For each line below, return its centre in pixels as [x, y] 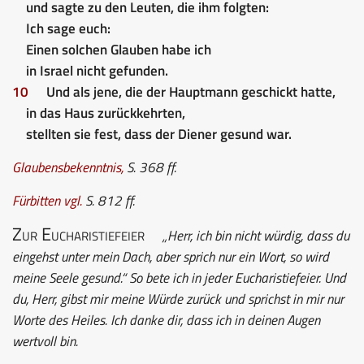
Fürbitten [36, 200]
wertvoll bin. [45, 341]
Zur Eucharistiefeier [78, 233]
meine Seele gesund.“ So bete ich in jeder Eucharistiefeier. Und [179, 277]
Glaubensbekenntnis [67, 167]
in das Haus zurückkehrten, [105, 113]
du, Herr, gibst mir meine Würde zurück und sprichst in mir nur [178, 299]
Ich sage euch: [68, 28]
